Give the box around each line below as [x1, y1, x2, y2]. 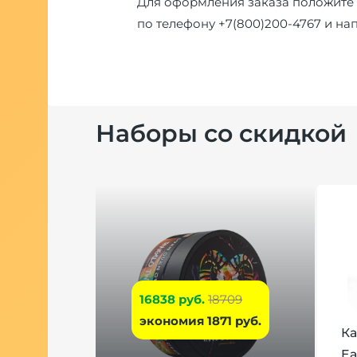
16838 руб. [139, 291, 205, 307]
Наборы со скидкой [96, 119, 347, 148]
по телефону [137, 16, 218, 31]
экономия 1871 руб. [139, 312, 261, 328]
